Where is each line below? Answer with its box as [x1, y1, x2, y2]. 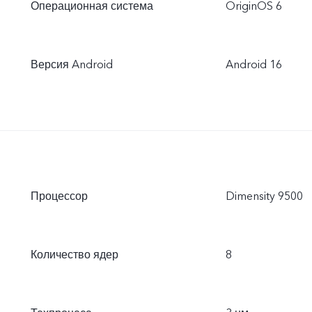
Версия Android [31, 57, 113, 72]
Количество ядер [31, 247, 118, 263]
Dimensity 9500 [226, 189, 303, 204]
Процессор [31, 189, 88, 204]
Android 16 [226, 57, 282, 72]
